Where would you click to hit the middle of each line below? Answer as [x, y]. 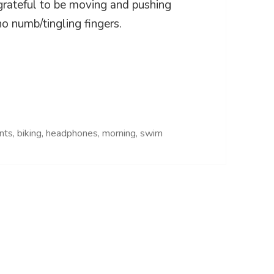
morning [119, 133]
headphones [72, 133]
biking [30, 133]
